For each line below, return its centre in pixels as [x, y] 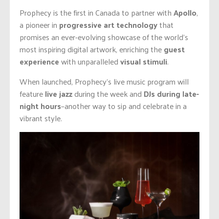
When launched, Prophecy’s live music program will [104, 81]
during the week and [108, 93]
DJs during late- [171, 93]
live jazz [59, 93]
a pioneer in [39, 24]
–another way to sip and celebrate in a [124, 106]
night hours [40, 106]
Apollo [185, 12]
